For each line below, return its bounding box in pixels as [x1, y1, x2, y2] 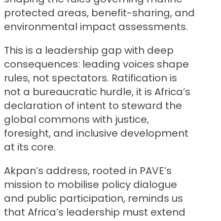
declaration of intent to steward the [4, 99, 182, 113]
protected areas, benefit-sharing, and [4, 6, 195, 20]
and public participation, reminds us [4, 191, 183, 206]
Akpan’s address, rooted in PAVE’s [4, 164, 172, 178]
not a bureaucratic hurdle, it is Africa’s [4, 85, 190, 99]
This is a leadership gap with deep [4, 43, 174, 58]
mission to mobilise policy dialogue [4, 178, 177, 192]
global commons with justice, [4, 112, 149, 127]
